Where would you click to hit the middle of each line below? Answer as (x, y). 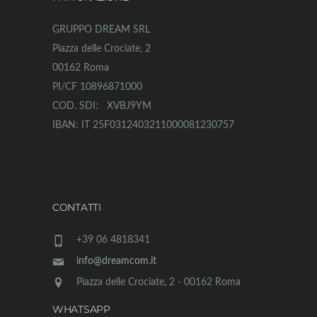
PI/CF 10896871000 (97, 87)
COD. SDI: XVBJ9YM (102, 106)
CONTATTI (77, 208)
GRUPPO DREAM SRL (101, 30)
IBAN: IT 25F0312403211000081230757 (143, 126)
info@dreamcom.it (116, 261)
